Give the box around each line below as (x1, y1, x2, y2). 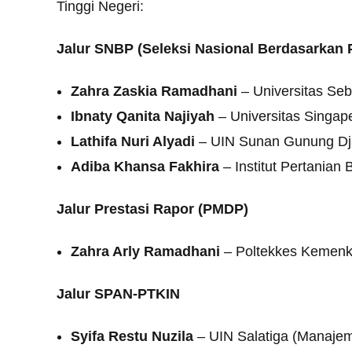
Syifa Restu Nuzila (71, 328, 193, 344)
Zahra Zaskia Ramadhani (71, 82, 237, 99)
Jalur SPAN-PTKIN (57, 285, 180, 302)
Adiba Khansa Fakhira (71, 158, 219, 174)
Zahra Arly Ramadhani (71, 243, 220, 259)
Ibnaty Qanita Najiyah (71, 108, 214, 124)
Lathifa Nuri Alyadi (71, 133, 195, 149)
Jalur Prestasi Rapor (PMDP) (57, 200, 248, 217)
